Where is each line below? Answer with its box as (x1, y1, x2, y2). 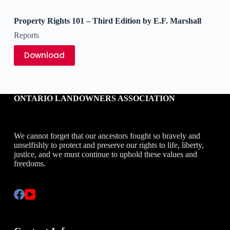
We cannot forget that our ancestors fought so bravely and (13, 131, 200, 140)
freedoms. (13, 159, 46, 168)
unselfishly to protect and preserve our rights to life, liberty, (13, 141, 204, 149)
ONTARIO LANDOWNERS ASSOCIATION (13, 94, 175, 103)
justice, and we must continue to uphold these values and (13, 150, 197, 159)
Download (24, 50, 65, 61)
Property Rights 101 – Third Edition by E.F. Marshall (13, 16, 201, 25)
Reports (13, 30, 39, 40)
